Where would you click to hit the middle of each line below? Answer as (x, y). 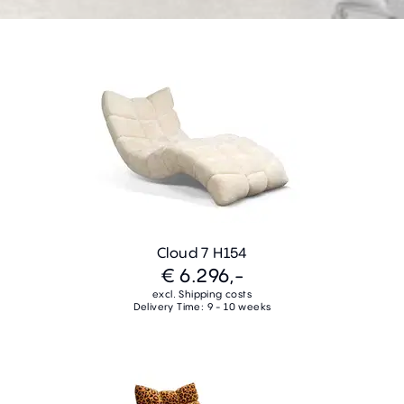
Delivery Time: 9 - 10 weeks (202, 307)
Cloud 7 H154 (202, 253)
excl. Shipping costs (202, 294)
